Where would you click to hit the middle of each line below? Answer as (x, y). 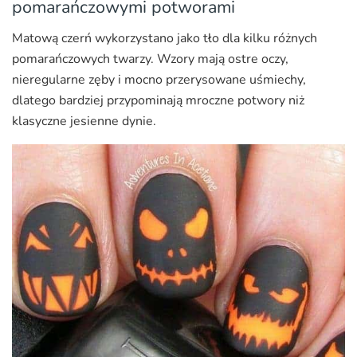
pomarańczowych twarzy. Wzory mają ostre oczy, (150, 59)
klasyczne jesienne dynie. (84, 121)
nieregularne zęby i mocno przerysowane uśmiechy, (159, 79)
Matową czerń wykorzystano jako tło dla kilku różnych (165, 38)
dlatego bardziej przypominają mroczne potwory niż (158, 100)
